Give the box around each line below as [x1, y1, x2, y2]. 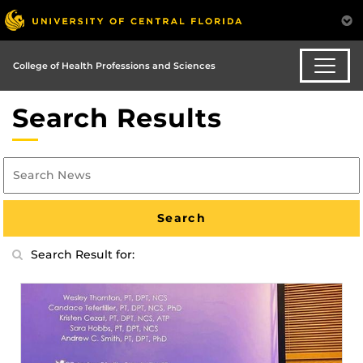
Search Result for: [31, 246, 135, 262]
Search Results [12, 102, 222, 135]
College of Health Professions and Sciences [13, 59, 216, 71]
